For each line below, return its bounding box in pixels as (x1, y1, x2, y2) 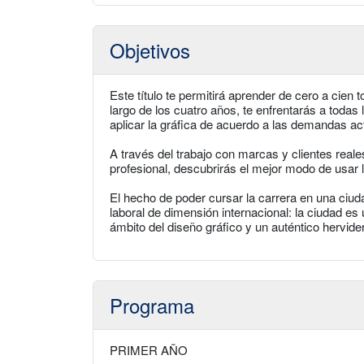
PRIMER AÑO (110, 341, 188, 358)
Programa (110, 291, 194, 319)
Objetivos (110, 36, 190, 64)
